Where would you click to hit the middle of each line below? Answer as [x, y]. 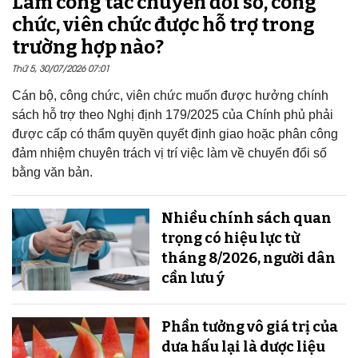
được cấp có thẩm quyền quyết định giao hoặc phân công [175, 133]
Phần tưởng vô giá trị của [249, 326]
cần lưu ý [193, 278]
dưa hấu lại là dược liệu [243, 346]
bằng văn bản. [52, 172]
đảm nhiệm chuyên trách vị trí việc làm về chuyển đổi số [169, 153]
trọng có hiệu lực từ [230, 238]
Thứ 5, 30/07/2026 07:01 [61, 67]
